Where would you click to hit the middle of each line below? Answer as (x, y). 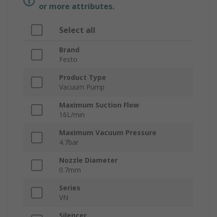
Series (70, 188)
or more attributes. (77, 7)
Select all (77, 30)
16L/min (72, 115)
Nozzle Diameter (88, 160)
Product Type (83, 77)
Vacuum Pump (82, 87)
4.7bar (69, 142)
